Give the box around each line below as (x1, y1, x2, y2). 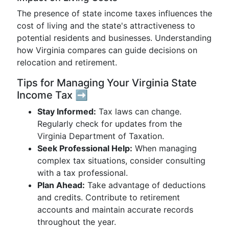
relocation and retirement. (17, 57, 117, 67)
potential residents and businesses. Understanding (17, 33, 212, 43)
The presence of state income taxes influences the (17, 8, 212, 18)
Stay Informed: (37, 106, 96, 117)
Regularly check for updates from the (37, 119, 182, 129)
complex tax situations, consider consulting (37, 155, 205, 166)
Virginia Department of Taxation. (37, 131, 164, 141)
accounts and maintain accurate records (37, 204, 193, 215)
